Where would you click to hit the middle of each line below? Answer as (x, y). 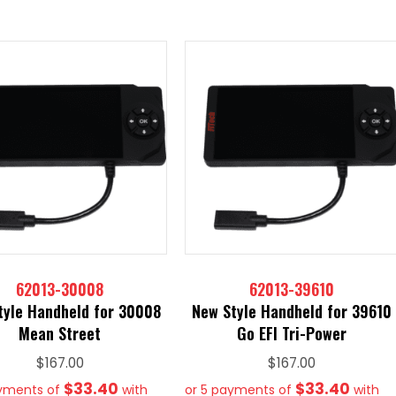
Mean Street (60, 334)
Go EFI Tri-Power (292, 334)
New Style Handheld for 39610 (292, 312)
